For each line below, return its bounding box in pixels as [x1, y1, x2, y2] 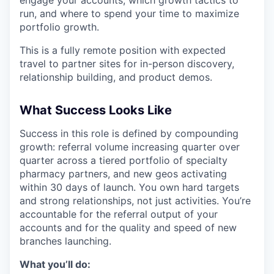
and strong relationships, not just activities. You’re [20, 194, 251, 207]
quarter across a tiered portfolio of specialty [20, 154, 228, 166]
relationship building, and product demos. [20, 70, 212, 83]
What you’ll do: [20, 257, 91, 270]
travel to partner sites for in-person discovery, [20, 57, 234, 70]
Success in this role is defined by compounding [20, 127, 239, 139]
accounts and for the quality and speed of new [20, 221, 237, 234]
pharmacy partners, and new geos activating [20, 167, 227, 180]
